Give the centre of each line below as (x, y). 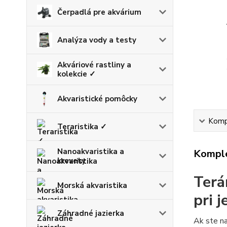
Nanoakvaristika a (91, 151)
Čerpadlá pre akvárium (99, 12)
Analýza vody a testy (97, 40)
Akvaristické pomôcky (97, 99)
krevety (71, 160)
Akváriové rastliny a (94, 65)
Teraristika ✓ (82, 126)
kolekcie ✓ (77, 74)
